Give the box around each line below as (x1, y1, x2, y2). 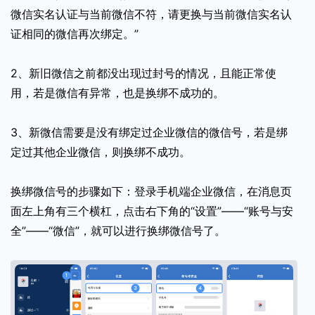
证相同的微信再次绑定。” (11, 26, 139, 41)
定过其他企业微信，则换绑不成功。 (11, 144, 191, 159)
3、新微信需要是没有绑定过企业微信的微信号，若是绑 (11, 124, 288, 139)
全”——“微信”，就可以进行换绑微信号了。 (11, 223, 226, 238)
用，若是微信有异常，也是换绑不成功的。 (11, 85, 224, 100)
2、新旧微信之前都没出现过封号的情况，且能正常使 (11, 65, 276, 80)
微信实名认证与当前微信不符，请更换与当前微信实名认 (11, 6, 292, 21)
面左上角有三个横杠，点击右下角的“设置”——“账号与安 (11, 203, 293, 218)
